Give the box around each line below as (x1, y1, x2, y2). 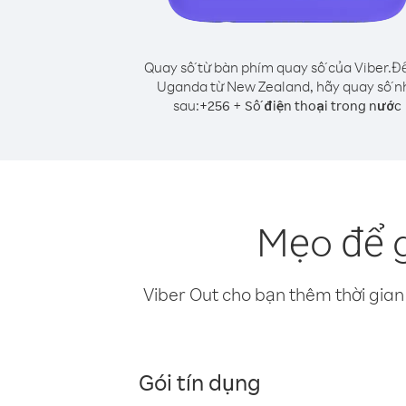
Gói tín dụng (139, 367, 261, 396)
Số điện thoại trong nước (245, 97, 401, 114)
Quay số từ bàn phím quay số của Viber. (143, 58, 391, 76)
